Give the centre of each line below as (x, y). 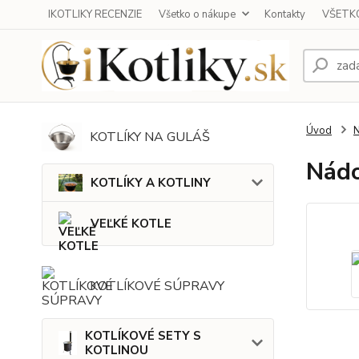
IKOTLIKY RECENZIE (95, 14)
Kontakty (285, 14)
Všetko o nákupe (197, 14)
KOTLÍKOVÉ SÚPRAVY (157, 286)
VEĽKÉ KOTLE (131, 224)
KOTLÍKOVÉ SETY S (143, 336)
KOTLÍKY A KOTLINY (151, 183)
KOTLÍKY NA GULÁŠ (150, 137)
